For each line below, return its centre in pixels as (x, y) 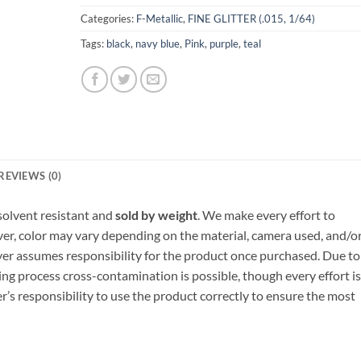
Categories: (108, 18)
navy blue (157, 43)
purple (224, 43)
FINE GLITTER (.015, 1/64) (251, 18)
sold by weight (156, 214)
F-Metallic (159, 18)
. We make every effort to (266, 214)
